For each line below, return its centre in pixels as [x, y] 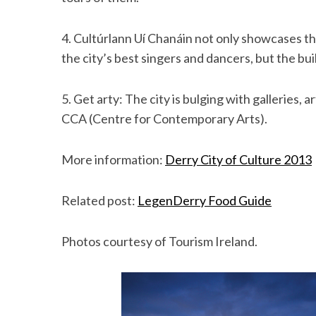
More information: [113, 159]
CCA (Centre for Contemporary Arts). [164, 119]
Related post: [99, 200]
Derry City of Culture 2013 [238, 159]
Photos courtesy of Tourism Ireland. [159, 241]
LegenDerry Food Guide [205, 200]
